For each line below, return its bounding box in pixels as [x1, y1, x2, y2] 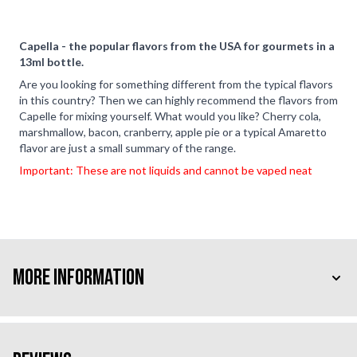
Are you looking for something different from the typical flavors [19, 76, 333, 91]
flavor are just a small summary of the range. [19, 140, 236, 155]
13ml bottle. [19, 54, 84, 69]
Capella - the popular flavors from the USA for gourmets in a [19, 38, 335, 53]
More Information [13, 264, 144, 291]
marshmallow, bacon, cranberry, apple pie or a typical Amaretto [19, 124, 327, 139]
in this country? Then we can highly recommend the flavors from [19, 92, 338, 107]
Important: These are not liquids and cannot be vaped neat [19, 163, 312, 177]
